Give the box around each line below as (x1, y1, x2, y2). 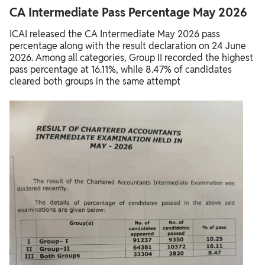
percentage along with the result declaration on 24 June (9, 40, 246, 53)
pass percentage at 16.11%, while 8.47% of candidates (9, 63, 232, 76)
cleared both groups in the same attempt (9, 75, 180, 88)
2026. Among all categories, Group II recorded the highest (9, 51, 253, 64)
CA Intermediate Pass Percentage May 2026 (9, 5, 247, 21)
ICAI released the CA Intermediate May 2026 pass (9, 28, 220, 41)
